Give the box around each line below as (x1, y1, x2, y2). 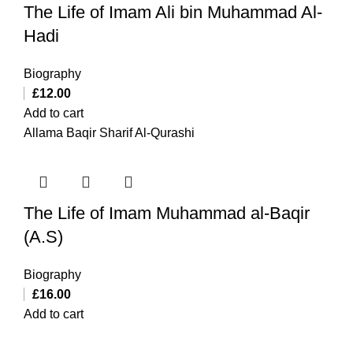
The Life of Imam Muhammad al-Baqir (24, 203, 310, 223)
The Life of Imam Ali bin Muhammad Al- (24, 2, 322, 22)
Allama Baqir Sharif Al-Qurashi (24, 125, 195, 139)
